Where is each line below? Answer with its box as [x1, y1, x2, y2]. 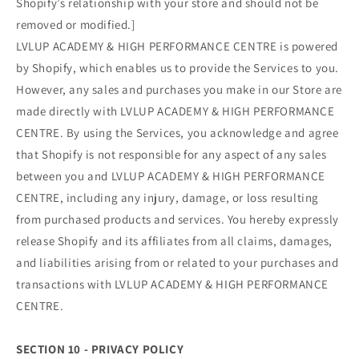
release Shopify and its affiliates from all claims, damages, [16, 232, 333, 248]
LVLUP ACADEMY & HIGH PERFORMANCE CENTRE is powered [16, 38, 339, 54]
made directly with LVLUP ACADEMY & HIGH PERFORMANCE [16, 103, 335, 119]
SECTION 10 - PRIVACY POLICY [16, 341, 184, 357]
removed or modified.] [16, 16, 135, 32]
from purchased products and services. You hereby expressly [16, 211, 339, 227]
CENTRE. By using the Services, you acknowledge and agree [16, 124, 339, 140]
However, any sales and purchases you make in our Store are [16, 81, 342, 97]
